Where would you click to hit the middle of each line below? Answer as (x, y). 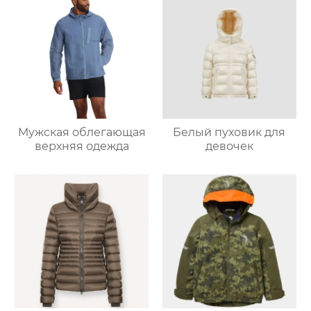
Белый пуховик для (229, 132)
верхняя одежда (82, 146)
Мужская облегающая (82, 132)
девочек (229, 146)
